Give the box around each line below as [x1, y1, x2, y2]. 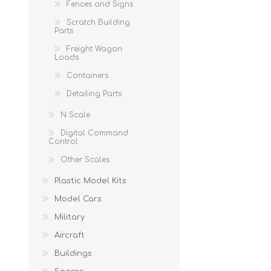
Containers [67, 71, 108, 80]
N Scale [60, 110, 90, 119]
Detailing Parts [67, 89, 122, 98]
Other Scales [60, 155, 109, 164]
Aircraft [54, 230, 85, 240]
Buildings [54, 249, 92, 258]
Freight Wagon [67, 44, 122, 53]
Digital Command [60, 128, 128, 137]
